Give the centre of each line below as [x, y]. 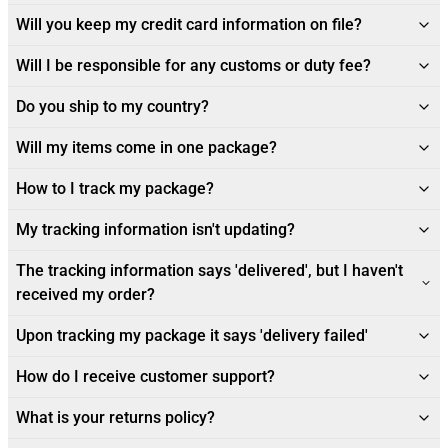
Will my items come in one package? [146, 147]
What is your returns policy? [115, 417]
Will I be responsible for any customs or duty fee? [193, 65]
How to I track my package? [115, 188]
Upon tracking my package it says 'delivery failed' [192, 335]
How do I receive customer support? [145, 376]
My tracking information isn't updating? [155, 229]
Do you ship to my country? [112, 106]
